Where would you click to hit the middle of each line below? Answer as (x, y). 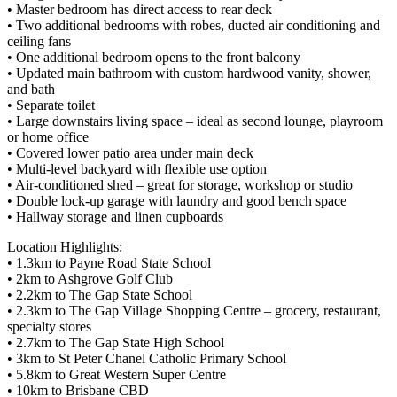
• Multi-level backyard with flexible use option (137, 169)
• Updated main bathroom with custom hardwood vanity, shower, (189, 74)
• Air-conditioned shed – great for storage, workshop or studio (180, 185)
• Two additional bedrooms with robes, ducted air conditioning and (194, 26)
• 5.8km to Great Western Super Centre (117, 375)
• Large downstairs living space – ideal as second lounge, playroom (195, 121)
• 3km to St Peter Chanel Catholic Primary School (147, 359)
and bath (31, 90)
